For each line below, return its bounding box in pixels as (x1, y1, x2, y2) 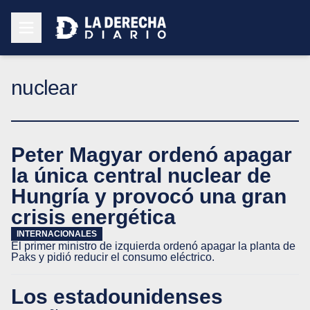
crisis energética (11, 205, 176, 228)
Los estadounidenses (11, 284, 223, 308)
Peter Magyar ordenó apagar (11, 143, 292, 166)
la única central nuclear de (11, 163, 271, 187)
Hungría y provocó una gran (11, 184, 286, 208)
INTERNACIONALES (17, 229, 97, 239)
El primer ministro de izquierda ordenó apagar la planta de (11, 240, 295, 252)
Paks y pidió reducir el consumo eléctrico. (11, 251, 215, 263)
